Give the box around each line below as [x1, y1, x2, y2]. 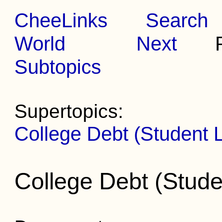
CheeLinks [14, 9, 108, 32]
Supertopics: [14, 101, 124, 122]
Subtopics [14, 55, 102, 78]
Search [146, 9, 209, 32]
